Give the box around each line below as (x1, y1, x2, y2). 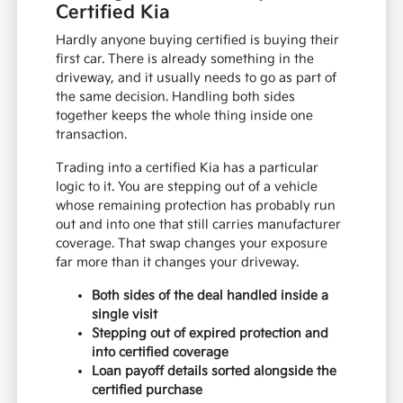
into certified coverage (92, 345, 229, 361)
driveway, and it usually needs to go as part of (56, 70, 337, 86)
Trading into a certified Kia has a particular (56, 160, 319, 176)
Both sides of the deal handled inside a (92, 288, 329, 304)
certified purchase (92, 382, 203, 399)
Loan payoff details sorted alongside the (92, 363, 337, 380)
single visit (92, 307, 158, 323)
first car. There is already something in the (56, 51, 315, 67)
